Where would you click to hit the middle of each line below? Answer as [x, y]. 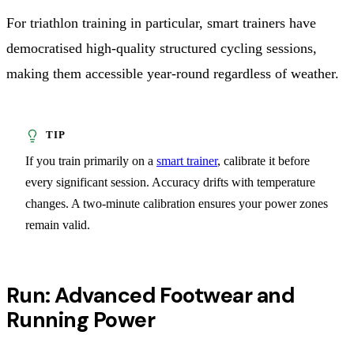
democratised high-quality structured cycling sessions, [162, 48]
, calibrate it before [264, 160]
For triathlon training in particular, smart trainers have [161, 23]
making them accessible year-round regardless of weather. [173, 73]
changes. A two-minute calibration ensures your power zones [177, 203]
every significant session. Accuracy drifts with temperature [170, 182]
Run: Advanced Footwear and [151, 295]
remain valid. [58, 224]
